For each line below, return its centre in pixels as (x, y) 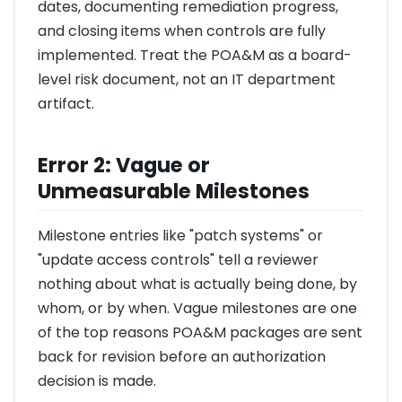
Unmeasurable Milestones (174, 191)
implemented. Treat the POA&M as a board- (195, 56)
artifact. (66, 104)
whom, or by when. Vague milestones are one (197, 308)
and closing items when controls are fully (182, 31)
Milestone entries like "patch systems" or (180, 235)
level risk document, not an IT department (187, 80)
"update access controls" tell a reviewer (178, 259)
